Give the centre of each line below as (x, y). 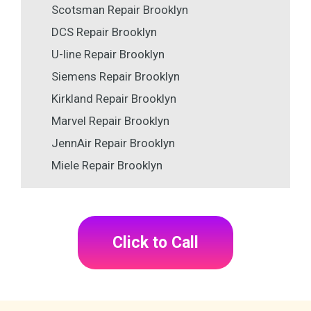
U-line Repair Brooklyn (108, 54)
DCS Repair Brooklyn (104, 32)
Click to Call (155, 243)
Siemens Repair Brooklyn (116, 77)
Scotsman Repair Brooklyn (120, 10)
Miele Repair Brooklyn (107, 166)
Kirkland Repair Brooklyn (114, 99)
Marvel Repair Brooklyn (110, 121)
